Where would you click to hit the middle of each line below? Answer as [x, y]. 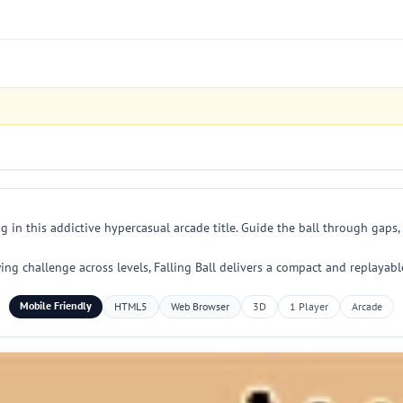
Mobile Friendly [56, 305]
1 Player [309, 306]
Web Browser [200, 306]
